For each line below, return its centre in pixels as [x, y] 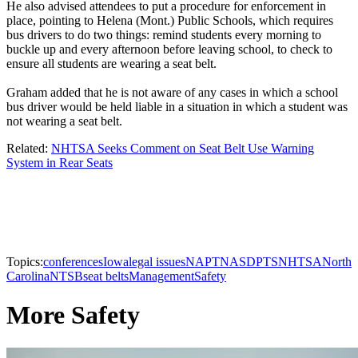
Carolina [28, 276]
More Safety [73, 315]
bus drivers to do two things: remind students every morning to [164, 35]
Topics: [25, 262]
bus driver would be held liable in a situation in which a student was [177, 107]
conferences [73, 262]
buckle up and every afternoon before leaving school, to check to [169, 50]
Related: [29, 149]
